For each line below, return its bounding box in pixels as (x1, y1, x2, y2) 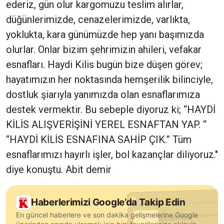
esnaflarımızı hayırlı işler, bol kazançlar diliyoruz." (6, 148, 218, 160)
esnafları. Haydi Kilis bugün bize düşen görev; (6, 58, 202, 70)
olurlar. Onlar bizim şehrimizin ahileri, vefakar (6, 43, 201, 55)
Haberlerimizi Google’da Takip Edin (31, 196, 185, 208)
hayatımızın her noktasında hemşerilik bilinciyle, (6, 73, 213, 85)
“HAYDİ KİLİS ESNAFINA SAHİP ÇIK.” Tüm (6, 133, 191, 145)
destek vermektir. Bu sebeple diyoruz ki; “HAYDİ (6, 103, 215, 115)
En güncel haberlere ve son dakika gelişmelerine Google (16, 210, 198, 219)
